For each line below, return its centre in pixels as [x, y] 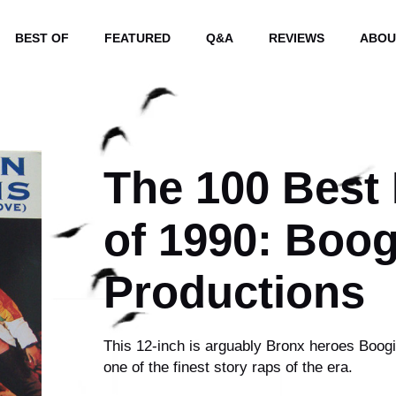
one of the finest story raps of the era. [228, 367]
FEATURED [137, 38]
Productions [235, 292]
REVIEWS [296, 38]
